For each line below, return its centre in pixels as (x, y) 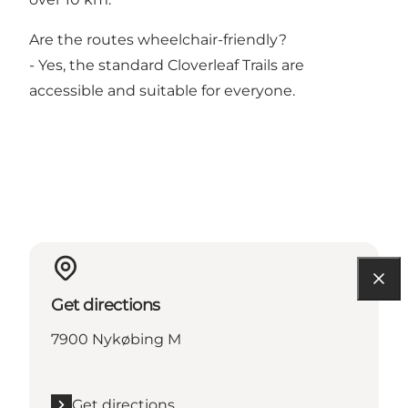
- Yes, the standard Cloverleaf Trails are (167, 65)
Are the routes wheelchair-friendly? (158, 39)
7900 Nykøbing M (116, 339)
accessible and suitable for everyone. (162, 90)
